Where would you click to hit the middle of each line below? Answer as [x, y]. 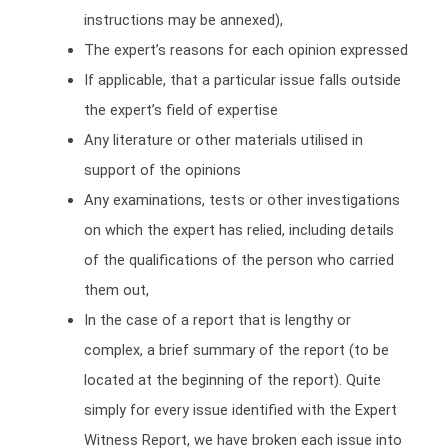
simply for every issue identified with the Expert [240, 410]
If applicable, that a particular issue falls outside [242, 80]
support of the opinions [162, 170]
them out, [116, 290]
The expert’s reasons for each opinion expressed [245, 50]
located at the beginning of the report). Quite [232, 380]
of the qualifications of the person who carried [238, 260]
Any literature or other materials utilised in [223, 140]
